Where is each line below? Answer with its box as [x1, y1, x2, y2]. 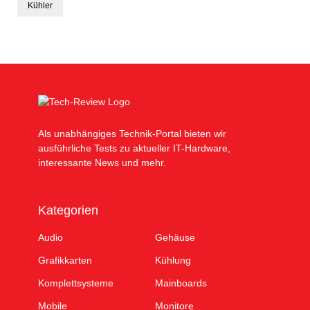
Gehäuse [155, 232, 195, 243]
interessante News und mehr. [38, 157, 166, 168]
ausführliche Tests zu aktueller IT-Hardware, [38, 143, 230, 154]
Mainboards [155, 277, 207, 289]
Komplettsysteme [38, 277, 113, 289]
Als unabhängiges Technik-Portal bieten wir [38, 128, 226, 139]
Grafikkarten [38, 255, 92, 266]
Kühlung [155, 255, 191, 266]
